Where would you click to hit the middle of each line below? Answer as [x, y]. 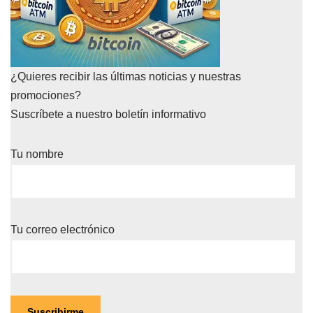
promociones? [46, 95]
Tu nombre [37, 154]
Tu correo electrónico [63, 230]
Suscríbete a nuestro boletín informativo [108, 114]
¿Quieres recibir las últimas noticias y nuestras [126, 77]
